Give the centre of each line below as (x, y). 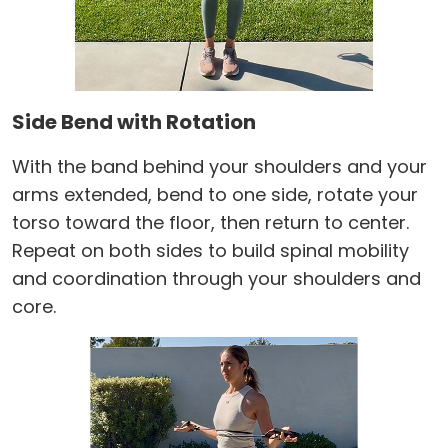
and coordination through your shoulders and (216, 278)
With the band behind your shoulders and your (219, 166)
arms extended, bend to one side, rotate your (215, 194)
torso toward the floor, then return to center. (210, 222)
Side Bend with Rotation (134, 121)
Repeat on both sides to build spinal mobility (210, 250)
